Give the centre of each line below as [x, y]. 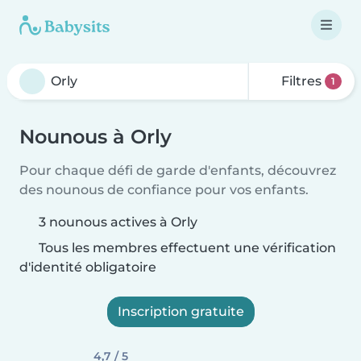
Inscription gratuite [180, 311]
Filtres [302, 81]
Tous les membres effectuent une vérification [186, 248]
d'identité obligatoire [88, 267]
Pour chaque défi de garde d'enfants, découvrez [178, 170]
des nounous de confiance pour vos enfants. [164, 190]
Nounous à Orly [95, 137]
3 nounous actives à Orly [118, 222]
